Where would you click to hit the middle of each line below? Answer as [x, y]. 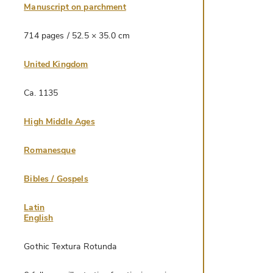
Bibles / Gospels [56, 179]
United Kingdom [56, 65]
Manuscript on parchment [75, 7]
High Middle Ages [59, 122]
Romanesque [50, 151]
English [39, 218]
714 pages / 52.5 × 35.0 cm [77, 36]
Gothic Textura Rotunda [70, 247]
